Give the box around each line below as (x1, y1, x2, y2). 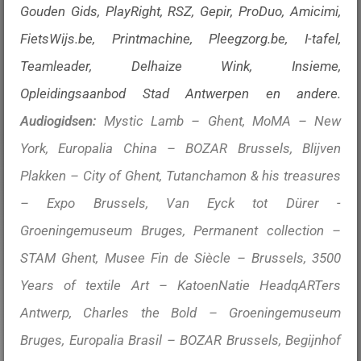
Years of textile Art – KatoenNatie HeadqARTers (20, 277, 341, 293)
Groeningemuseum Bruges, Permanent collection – (20, 222, 341, 239)
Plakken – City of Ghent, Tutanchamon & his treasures (20, 168, 341, 184)
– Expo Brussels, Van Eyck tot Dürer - (20, 195, 341, 211)
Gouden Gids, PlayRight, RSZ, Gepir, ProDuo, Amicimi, (20, 3, 341, 19)
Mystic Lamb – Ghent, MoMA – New (104, 113, 342, 129)
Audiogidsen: (20, 113, 97, 129)
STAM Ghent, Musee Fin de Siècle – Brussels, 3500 (20, 250, 341, 266)
